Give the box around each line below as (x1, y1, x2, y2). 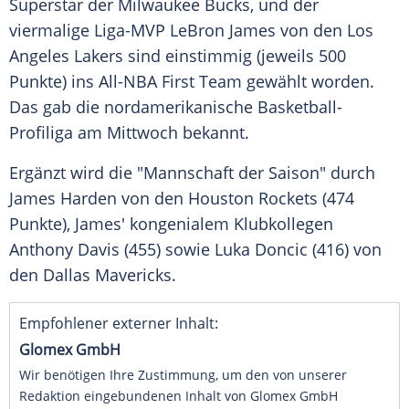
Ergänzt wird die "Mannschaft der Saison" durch (9, 162, 375, 184)
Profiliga (9, 121, 73, 144)
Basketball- (257, 96, 342, 119)
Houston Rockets (188, 187, 318, 210)
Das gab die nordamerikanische (9, 96, 257, 119)
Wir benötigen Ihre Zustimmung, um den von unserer (19, 366, 347, 384)
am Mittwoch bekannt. (73, 121, 249, 144)
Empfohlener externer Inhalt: (19, 313, 218, 334)
